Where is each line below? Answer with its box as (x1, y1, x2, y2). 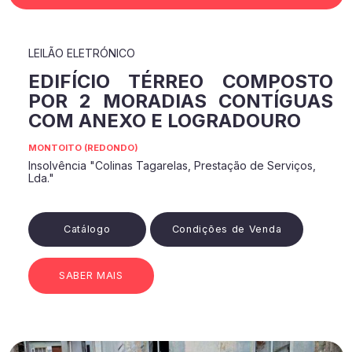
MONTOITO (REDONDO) (27, 142, 138, 154)
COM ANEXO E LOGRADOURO (27, 109, 301, 133)
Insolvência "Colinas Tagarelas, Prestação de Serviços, (27, 159, 316, 173)
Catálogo (63, 223, 111, 236)
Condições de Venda (171, 223, 282, 236)
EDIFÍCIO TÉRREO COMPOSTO (27, 70, 333, 93)
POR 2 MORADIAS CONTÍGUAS (27, 90, 333, 113)
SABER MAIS (58, 269, 123, 281)
